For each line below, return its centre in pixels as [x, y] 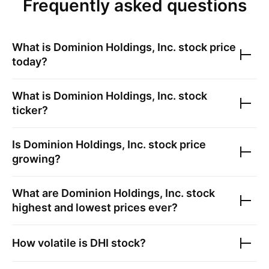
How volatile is [51, 243]
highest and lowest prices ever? [95, 207]
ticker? [30, 110]
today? [30, 62]
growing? [36, 159]
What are [37, 193]
